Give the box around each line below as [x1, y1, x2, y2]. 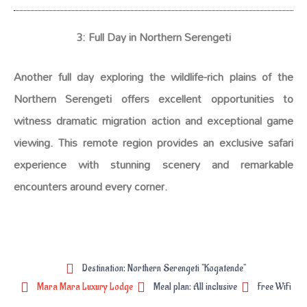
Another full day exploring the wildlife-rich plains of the [14, 65, 293, 88]
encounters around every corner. [14, 175, 168, 197]
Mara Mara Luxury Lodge [36, 280, 133, 294]
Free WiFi [257, 280, 291, 294]
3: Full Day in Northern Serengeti [76, 26, 231, 49]
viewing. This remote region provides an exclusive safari [14, 131, 293, 153]
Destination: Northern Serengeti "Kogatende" [82, 262, 246, 275]
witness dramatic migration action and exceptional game [14, 109, 293, 132]
